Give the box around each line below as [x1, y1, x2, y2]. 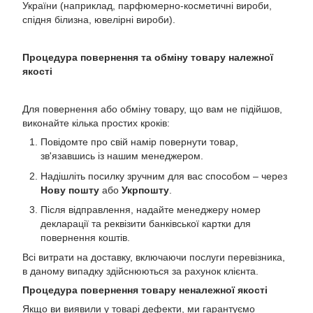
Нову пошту [41, 184, 99, 196]
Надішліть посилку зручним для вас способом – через [41, 170, 287, 182]
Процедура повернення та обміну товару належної [22, 52, 273, 64]
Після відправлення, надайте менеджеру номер [41, 203, 261, 215]
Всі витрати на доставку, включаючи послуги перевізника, [22, 252, 285, 263]
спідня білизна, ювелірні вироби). [22, 14, 175, 26]
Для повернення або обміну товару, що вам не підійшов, [22, 103, 282, 115]
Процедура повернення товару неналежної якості [22, 284, 268, 296]
